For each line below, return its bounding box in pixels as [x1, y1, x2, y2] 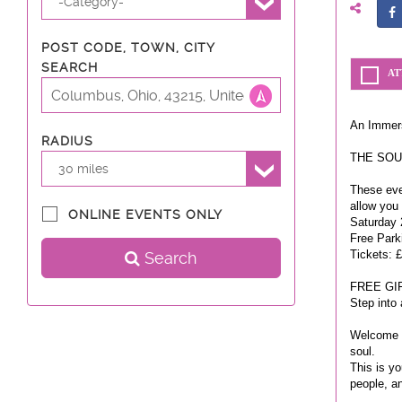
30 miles [58, 161, 109, 176]
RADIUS [41, 134, 93, 148]
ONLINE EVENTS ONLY [68, 207, 223, 222]
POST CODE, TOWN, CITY [41, 40, 214, 55]
